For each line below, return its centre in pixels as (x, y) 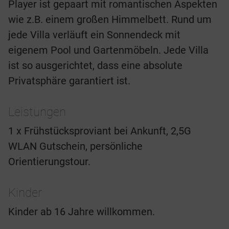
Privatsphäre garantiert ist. (69, 81)
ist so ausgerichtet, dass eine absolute (95, 66)
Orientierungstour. (49, 162)
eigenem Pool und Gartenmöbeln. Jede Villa (108, 50)
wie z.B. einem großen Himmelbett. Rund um (110, 20)
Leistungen (37, 112)
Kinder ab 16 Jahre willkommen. (82, 212)
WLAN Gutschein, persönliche (75, 146)
